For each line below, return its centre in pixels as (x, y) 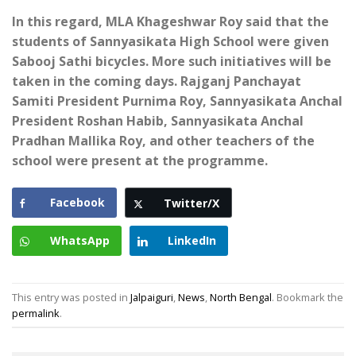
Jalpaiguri (152, 297)
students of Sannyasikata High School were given (170, 42)
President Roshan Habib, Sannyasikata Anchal (158, 121)
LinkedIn (192, 241)
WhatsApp (80, 241)
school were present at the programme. (140, 161)
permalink (36, 313)
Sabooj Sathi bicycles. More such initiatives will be (172, 62)
